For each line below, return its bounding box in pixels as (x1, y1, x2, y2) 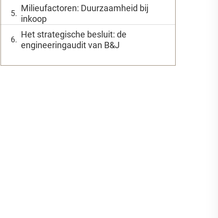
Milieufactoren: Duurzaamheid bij (21, 3, 148, 13)
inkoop (21, 14, 47, 24)
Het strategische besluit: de (21, 29, 127, 39)
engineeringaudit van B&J (21, 40, 120, 50)
